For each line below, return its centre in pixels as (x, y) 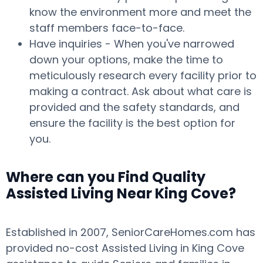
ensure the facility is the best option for (132, 123)
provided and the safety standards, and (134, 107)
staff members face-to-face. (107, 28)
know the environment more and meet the (140, 12)
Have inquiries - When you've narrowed (132, 44)
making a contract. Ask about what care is (141, 91)
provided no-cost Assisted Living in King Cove (125, 248)
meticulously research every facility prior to (143, 75)
